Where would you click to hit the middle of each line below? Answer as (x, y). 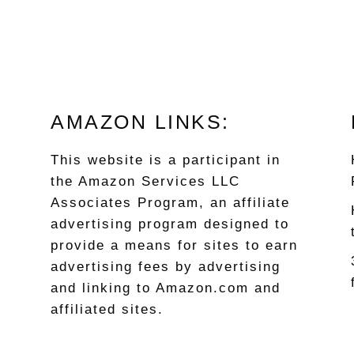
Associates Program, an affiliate (170, 203)
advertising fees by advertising (166, 267)
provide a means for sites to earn (174, 246)
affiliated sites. (107, 310)
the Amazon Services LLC (145, 182)
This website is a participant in (166, 160)
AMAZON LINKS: (140, 122)
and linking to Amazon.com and (166, 288)
